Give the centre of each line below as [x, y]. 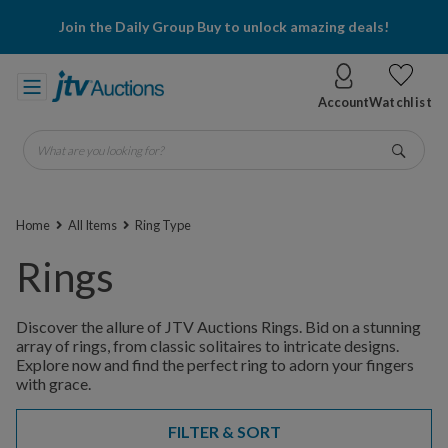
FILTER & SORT [224, 431]
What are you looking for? [110, 142]
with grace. [53, 383]
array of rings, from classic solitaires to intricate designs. [207, 345]
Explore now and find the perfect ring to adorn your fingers [215, 364]
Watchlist [400, 101]
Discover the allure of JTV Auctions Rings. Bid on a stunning [218, 326]
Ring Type [162, 225]
